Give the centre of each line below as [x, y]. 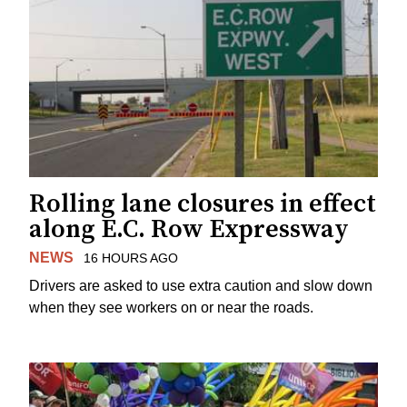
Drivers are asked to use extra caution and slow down [201, 285]
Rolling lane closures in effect [203, 204]
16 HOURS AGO [130, 258]
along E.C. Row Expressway [189, 230]
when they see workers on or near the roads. [171, 307]
